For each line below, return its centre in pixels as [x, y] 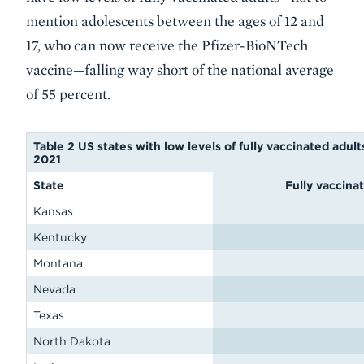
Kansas [53, 211]
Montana [58, 263]
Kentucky [60, 237]
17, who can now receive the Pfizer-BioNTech [167, 45]
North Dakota [72, 341]
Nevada [54, 289]
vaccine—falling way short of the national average [180, 69]
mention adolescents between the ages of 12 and [175, 21]
